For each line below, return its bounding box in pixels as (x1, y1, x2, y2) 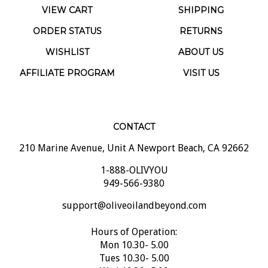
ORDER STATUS (32, 13, 102, 25)
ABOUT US (178, 34, 224, 45)
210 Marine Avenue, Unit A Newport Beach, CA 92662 (19, 130, 249, 142)
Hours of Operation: (91, 214, 177, 226)
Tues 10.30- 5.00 (99, 240, 169, 252)
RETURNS (179, 13, 223, 25)
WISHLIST (45, 34, 89, 45)
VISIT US (182, 55, 220, 66)
